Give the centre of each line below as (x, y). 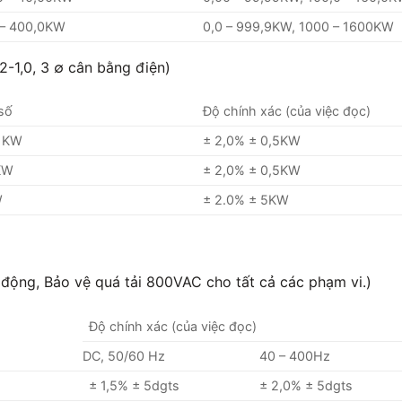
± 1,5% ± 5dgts (135, 386)
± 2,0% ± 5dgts (306, 386)
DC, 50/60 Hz (124, 356)
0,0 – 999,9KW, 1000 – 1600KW (299, 26)
